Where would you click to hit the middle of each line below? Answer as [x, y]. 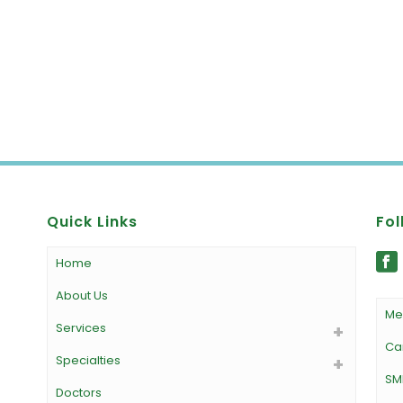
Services [81, 328]
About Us [81, 296]
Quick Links [92, 222]
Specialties [88, 360]
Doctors [78, 393]
